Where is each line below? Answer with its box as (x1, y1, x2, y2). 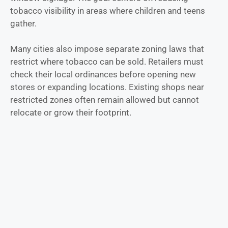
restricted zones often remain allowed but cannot (10, 95, 199, 105)
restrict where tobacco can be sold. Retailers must (10, 56, 204, 67)
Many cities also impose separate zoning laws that (10, 44, 204, 54)
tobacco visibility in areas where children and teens (10, 5, 205, 16)
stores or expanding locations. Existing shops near (10, 82, 204, 93)
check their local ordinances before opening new (10, 69, 196, 80)
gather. (10, 18, 37, 28)
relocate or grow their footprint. (10, 107, 131, 118)
